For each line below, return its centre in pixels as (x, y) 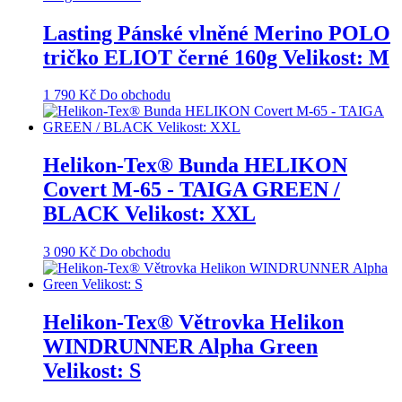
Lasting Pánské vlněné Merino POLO (217, 33)
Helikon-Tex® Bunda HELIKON (195, 166)
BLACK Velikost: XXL (149, 214)
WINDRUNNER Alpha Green (180, 347)
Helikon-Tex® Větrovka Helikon (193, 323)
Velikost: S (92, 371)
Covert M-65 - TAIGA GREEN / (192, 190)
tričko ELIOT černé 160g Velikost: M (216, 57)
